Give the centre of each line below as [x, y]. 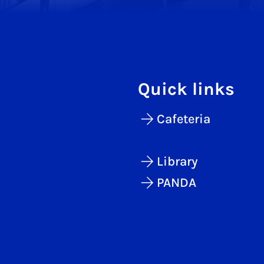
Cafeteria [184, 119]
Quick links [186, 89]
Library [177, 162]
